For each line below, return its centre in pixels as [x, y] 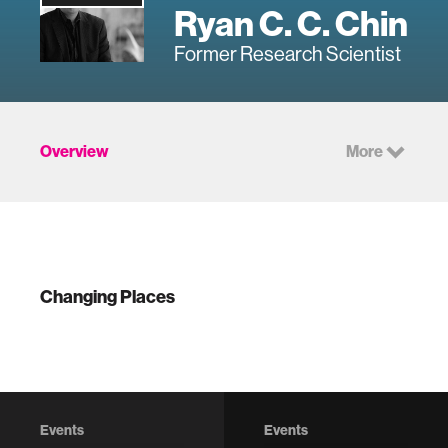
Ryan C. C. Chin [291, 23]
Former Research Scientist [287, 54]
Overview [74, 151]
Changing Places [107, 297]
